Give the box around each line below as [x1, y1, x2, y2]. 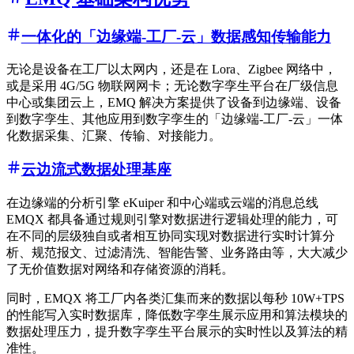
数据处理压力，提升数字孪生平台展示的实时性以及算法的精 [6, 324, 348, 338]
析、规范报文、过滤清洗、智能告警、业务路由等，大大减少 [6, 245, 348, 259]
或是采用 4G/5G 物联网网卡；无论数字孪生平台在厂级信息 [6, 79, 338, 93]
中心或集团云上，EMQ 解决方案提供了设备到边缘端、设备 [6, 96, 341, 110]
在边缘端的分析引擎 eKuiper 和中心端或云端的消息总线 [6, 195, 318, 209]
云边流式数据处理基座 [21, 161, 171, 179]
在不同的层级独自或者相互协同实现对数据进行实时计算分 [6, 228, 335, 243]
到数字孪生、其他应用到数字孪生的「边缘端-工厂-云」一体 [6, 112, 343, 126]
